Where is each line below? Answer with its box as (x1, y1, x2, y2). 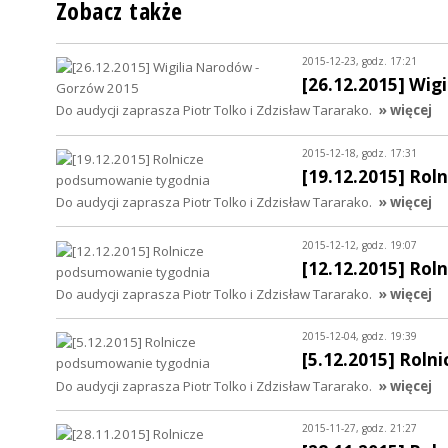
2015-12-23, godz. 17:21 (301, 54, 417, 69)
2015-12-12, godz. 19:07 (301, 237, 417, 252)
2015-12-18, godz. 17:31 (301, 145, 417, 160)
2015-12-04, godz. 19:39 (301, 329, 417, 344)
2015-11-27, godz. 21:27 (301, 421, 417, 436)
